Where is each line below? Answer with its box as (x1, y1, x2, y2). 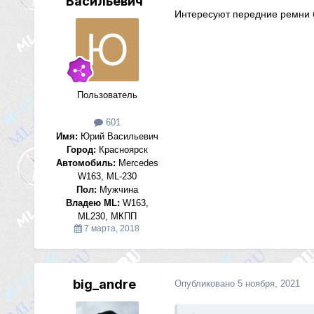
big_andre (72, 276, 136, 292)
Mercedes (115, 157, 158, 168)
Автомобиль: (55, 157, 116, 168)
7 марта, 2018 (84, 223, 140, 233)
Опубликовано (174, 278, 238, 289)
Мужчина (96, 184, 138, 195)
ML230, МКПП (77, 210, 137, 221)
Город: (66, 144, 96, 155)
